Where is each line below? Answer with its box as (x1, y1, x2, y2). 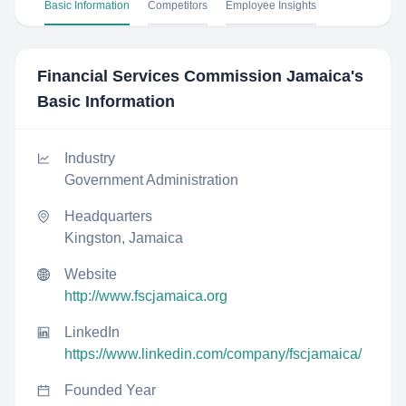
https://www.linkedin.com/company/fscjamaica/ (64, 346, 362, 362)
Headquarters (64, 208, 152, 224)
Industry (64, 150, 115, 166)
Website (64, 266, 117, 282)
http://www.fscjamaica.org (64, 288, 227, 304)
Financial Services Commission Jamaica (37, 67, 351, 85)
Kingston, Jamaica (64, 230, 183, 246)
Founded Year (64, 382, 156, 398)
